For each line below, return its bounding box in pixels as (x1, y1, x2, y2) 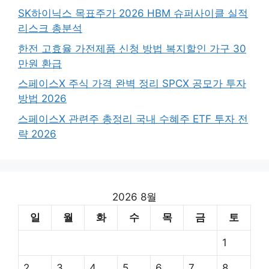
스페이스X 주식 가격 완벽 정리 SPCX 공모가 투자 (18, 77, 246, 89)
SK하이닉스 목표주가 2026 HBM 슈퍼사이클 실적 (18, 7, 248, 19)
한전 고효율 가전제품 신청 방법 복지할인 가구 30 (18, 42, 246, 55)
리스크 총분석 (18, 22, 82, 34)
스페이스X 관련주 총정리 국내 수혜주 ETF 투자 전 (18, 112, 248, 125)
